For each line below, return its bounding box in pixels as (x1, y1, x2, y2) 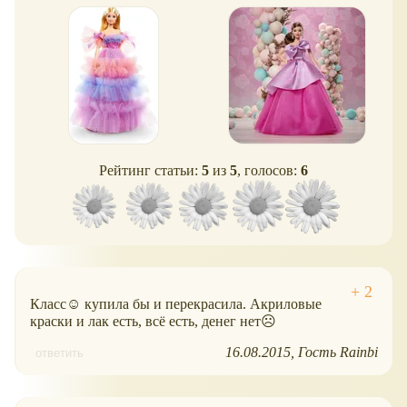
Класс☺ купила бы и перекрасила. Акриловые (30, 295, 322, 312)
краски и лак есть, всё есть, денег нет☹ (30, 313, 276, 329)
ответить (35, 345, 84, 360)
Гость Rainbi (298, 343, 378, 360)
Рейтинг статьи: (99, 162, 202, 178)
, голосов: (237, 162, 301, 178)
